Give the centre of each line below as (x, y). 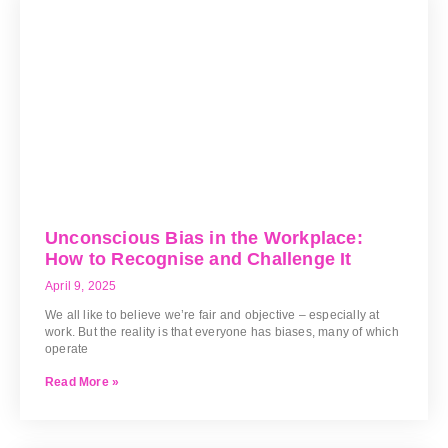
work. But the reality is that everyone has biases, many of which (222, 331)
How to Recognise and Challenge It (198, 258)
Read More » (82, 381)
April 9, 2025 (81, 285)
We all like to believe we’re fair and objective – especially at (212, 314)
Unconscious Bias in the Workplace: (204, 237)
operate (67, 348)
